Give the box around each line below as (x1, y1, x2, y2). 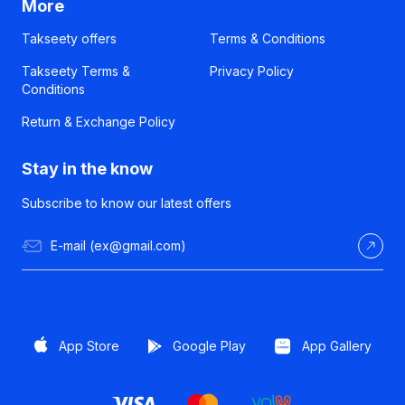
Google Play (172, 338, 246, 353)
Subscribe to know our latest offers (22, 195, 231, 211)
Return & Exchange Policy (22, 114, 175, 129)
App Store (58, 338, 119, 353)
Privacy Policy (210, 63, 294, 79)
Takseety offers (22, 31, 117, 46)
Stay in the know (22, 159, 153, 178)
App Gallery (301, 338, 372, 353)
